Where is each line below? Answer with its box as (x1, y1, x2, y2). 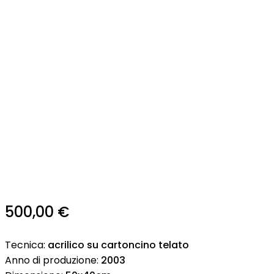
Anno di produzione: (5, 253, 101, 267)
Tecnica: (5, 237, 48, 252)
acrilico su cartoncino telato (48, 237, 189, 252)
